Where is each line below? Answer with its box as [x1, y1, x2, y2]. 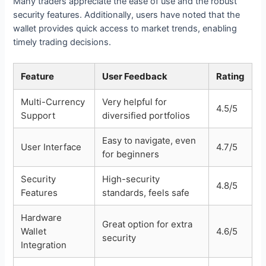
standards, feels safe [102, 187, 190, 199]
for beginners [102, 148, 160, 160]
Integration [21, 239, 67, 251]
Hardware [21, 212, 62, 224]
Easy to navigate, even [102, 135, 197, 147]
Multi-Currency [21, 96, 85, 108]
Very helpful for [102, 96, 167, 108]
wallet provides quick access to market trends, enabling [13, 23, 237, 34]
